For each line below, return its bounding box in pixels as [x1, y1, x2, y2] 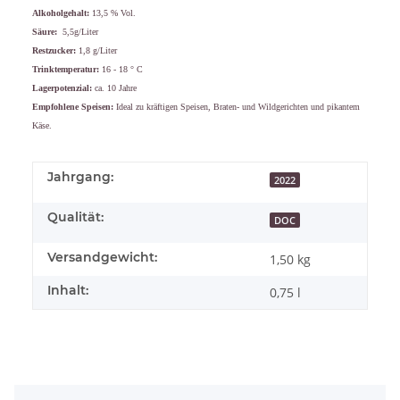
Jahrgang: [47, 168, 113, 185]
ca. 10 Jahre [92, 82, 137, 93]
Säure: [32, 26, 60, 37]
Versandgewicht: [47, 248, 157, 265]
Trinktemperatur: [32, 63, 99, 74]
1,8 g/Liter [76, 45, 117, 55]
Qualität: [47, 208, 104, 225]
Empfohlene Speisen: [32, 101, 116, 112]
